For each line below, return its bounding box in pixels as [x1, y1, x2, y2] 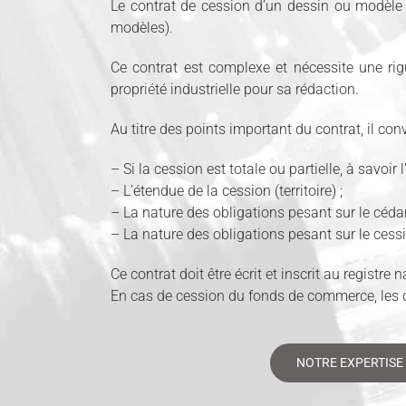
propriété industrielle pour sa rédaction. [110, 81, 359, 99]
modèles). [110, 19, 173, 37]
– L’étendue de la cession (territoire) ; [110, 182, 343, 200]
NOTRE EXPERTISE [296, 355, 403, 371]
